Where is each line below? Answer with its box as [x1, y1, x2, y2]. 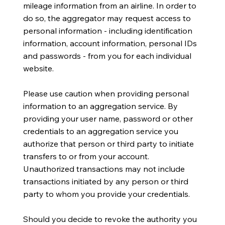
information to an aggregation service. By [23, 100, 178, 111]
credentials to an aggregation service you [23, 126, 178, 136]
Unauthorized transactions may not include [23, 163, 185, 174]
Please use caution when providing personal [23, 88, 189, 98]
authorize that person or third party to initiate [23, 138, 194, 149]
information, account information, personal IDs [23, 38, 197, 48]
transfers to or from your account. [23, 151, 149, 161]
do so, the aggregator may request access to [23, 13, 191, 23]
